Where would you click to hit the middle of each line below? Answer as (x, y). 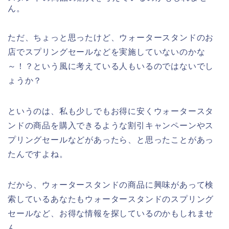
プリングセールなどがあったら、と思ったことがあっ (111, 140)
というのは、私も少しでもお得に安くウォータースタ (111, 111)
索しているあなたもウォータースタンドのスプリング (111, 199)
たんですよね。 (38, 154)
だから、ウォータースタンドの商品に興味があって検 (111, 185)
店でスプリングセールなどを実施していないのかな (107, 52)
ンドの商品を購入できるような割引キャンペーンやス (111, 126)
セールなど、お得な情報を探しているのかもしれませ (111, 214)
